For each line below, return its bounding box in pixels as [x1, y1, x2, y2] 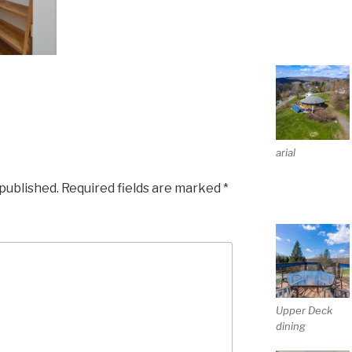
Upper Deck [275, 304, 332, 317]
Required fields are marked [61, 180, 223, 196]
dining [275, 320, 306, 333]
